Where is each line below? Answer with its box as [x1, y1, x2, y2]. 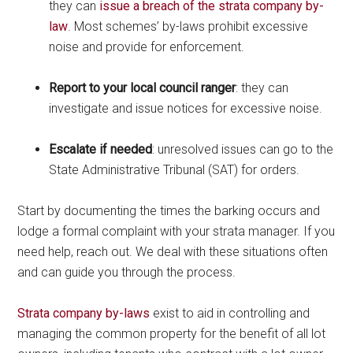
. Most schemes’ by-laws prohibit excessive [68, 18, 309, 34]
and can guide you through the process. [17, 264, 236, 280]
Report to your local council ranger [49, 80, 236, 95]
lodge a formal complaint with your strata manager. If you [17, 223, 336, 239]
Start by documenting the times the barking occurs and [17, 203, 321, 218]
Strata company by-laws [17, 305, 150, 321]
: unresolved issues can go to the [152, 141, 334, 157]
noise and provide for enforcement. [49, 39, 245, 54]
